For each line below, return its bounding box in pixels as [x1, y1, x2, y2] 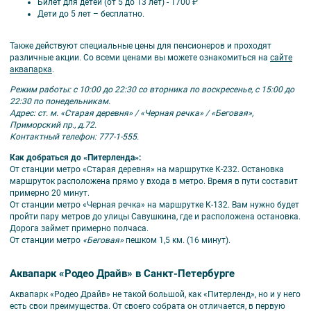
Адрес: [10, 108, 37, 119]
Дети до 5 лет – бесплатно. [37, 9, 144, 19]
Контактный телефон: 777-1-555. [10, 132, 139, 142]
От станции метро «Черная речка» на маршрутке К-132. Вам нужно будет [10, 199, 299, 210]
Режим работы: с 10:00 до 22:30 [10, 85, 138, 95]
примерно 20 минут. [10, 187, 90, 198]
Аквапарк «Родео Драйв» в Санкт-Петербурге [10, 267, 235, 280]
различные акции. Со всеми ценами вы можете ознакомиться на [10, 53, 270, 63]
